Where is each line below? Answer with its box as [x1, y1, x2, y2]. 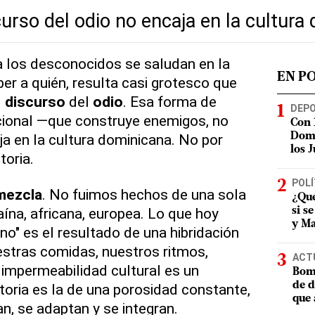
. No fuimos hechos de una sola [41, 185, 246, 203]
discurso [4, 92, 65, 110]
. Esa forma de [122, 92, 217, 110]
